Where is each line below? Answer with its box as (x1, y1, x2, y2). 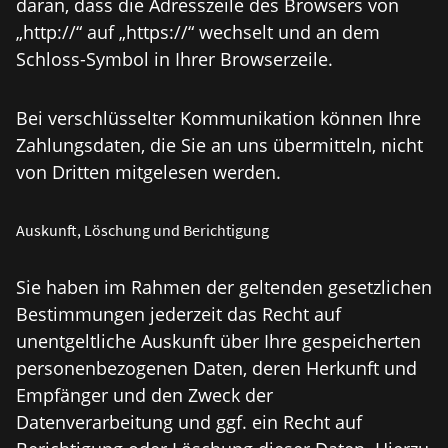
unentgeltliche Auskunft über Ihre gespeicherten (16, 329, 421, 353)
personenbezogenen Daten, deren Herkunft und (16, 356, 417, 380)
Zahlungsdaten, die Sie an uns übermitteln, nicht (16, 133, 423, 157)
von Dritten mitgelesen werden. (16, 160, 281, 184)
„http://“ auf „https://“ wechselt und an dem (16, 20, 380, 44)
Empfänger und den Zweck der (16, 383, 273, 407)
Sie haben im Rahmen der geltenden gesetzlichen (16, 275, 432, 299)
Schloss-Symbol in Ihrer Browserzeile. (16, 47, 333, 71)
